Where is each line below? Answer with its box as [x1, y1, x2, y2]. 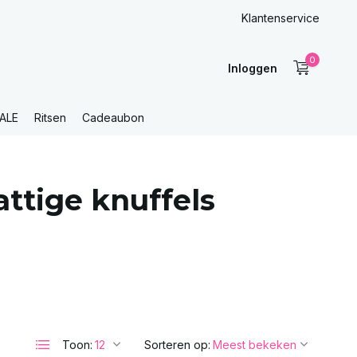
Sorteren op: [144, 338, 210, 351]
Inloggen [227, 61, 277, 75]
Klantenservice [241, 11, 320, 25]
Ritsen [34, 111, 66, 124]
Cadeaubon [82, 111, 144, 124]
